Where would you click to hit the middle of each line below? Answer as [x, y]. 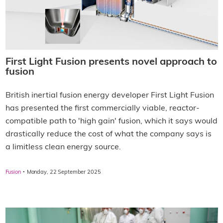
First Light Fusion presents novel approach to [111, 62]
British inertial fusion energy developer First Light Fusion [110, 95]
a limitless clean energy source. [63, 147]
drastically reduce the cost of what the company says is [108, 134]
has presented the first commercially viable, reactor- [102, 108]
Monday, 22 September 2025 [64, 172]
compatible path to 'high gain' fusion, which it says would [111, 121]
